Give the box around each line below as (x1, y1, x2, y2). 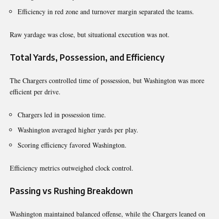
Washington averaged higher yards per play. (18, 125, 138, 134)
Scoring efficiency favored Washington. (18, 140, 127, 150)
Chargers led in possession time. (18, 109, 106, 119)
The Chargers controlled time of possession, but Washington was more (10, 75, 204, 85)
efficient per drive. (10, 87, 61, 96)
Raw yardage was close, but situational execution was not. (10, 29, 170, 39)
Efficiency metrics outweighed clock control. (10, 163, 133, 173)
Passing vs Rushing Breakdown (10, 185, 133, 196)
